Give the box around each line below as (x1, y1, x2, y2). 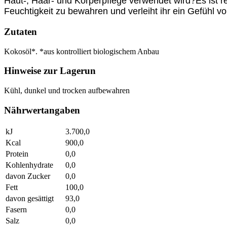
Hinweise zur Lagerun (4, 65, 96, 77)
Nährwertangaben (4, 104, 80, 116)
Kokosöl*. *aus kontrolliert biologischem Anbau (4, 47, 159, 56)
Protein (6, 149, 30, 158)
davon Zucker (6, 171, 50, 180)
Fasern (6, 205, 27, 214)
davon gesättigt (6, 194, 54, 203)
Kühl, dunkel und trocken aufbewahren (4, 86, 130, 95)
